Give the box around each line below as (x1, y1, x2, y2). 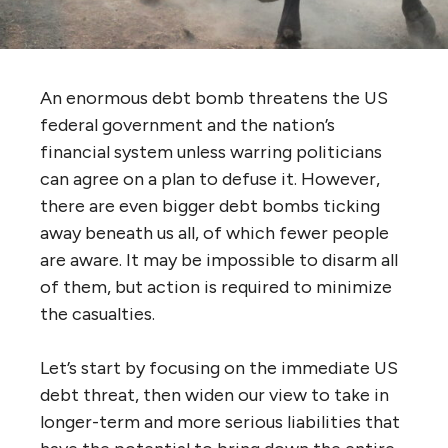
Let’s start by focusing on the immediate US (40, 357, 398, 380)
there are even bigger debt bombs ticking (40, 195, 380, 218)
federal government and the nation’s (40, 114, 335, 137)
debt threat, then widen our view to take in (40, 384, 389, 407)
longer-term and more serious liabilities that (40, 411, 400, 434)
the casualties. (40, 303, 155, 326)
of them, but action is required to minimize (40, 276, 392, 299)
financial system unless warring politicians (40, 141, 382, 164)
